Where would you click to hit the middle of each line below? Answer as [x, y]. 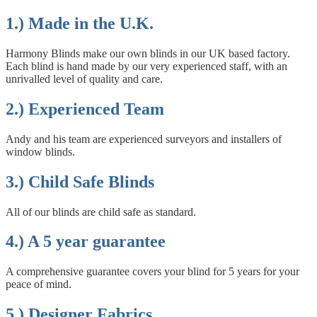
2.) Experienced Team [85, 109]
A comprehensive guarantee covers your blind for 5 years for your [152, 272]
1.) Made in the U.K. [80, 23]
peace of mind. [39, 284]
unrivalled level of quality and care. [84, 79]
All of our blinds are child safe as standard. [101, 212]
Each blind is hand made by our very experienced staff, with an [146, 66]
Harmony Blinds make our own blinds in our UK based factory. [148, 53]
